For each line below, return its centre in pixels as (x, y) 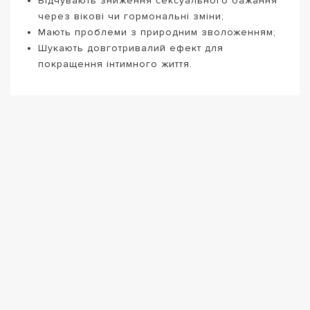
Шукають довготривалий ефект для (131, 48)
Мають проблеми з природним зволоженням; (157, 33)
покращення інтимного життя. (115, 64)
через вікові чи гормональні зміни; (131, 17)
